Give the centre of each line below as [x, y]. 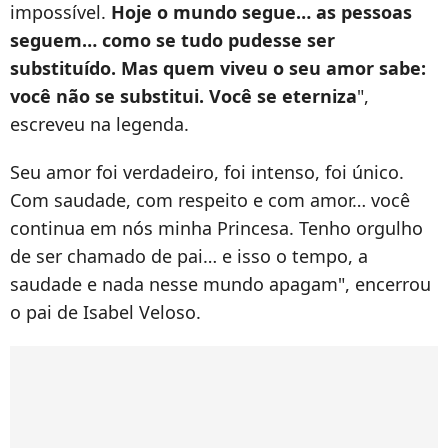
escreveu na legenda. [99, 124]
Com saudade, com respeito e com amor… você [210, 200]
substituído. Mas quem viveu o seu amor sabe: [218, 68]
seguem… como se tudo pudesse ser [172, 40]
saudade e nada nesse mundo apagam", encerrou [220, 284]
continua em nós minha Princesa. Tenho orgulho [216, 228]
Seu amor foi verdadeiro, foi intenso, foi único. [207, 172]
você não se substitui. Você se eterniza [183, 96]
